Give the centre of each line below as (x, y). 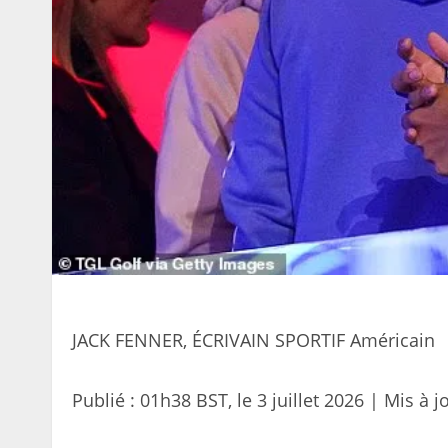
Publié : (103, 400)
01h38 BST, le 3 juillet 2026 (254, 400)
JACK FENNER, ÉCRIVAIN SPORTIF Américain (253, 340)
